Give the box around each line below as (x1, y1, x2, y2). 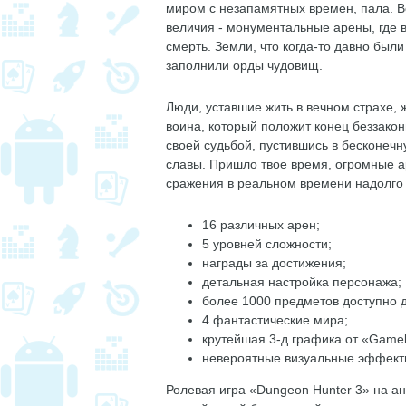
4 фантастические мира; (202, 313, 348, 327)
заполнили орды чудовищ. (166, 58, 323, 72)
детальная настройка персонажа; (202, 275, 401, 289)
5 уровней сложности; (202, 237, 332, 251)
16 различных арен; (202, 217, 320, 232)
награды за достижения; (202, 256, 346, 270)
